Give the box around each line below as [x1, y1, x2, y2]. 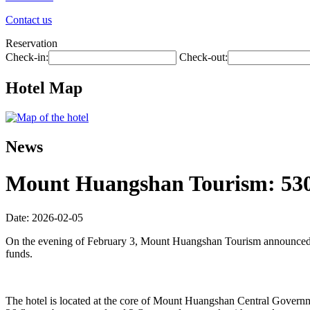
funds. [6, 247, 33, 259]
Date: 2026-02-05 [6, 211, 83, 224]
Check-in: [6, 51, 48, 63]
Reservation [6, 37, 57, 49]
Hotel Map [6, 78, 82, 97]
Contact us [6, 14, 52, 26]
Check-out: [179, 51, 228, 63]
